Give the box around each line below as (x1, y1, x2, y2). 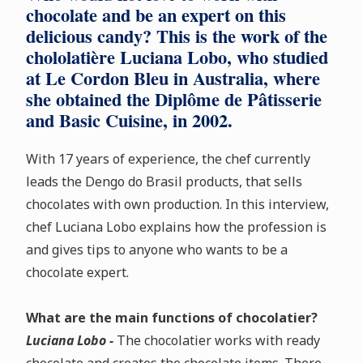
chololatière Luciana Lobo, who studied (25, 44, 328, 71)
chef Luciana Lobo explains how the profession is (25, 218, 327, 237)
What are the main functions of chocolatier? (25, 309, 318, 327)
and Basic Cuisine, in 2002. (25, 107, 233, 135)
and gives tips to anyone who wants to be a (25, 241, 288, 259)
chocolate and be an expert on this (25, 2, 286, 29)
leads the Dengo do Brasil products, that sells (25, 173, 302, 191)
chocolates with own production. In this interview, (25, 195, 329, 214)
